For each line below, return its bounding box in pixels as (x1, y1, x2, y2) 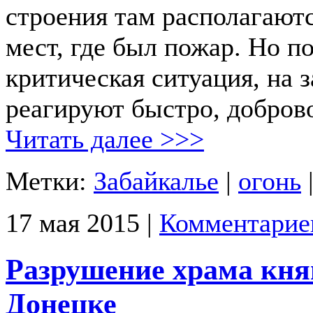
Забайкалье (94, 166, 219, 196)
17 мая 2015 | (6, 208, 159, 238)
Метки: (6, 166, 94, 196)
